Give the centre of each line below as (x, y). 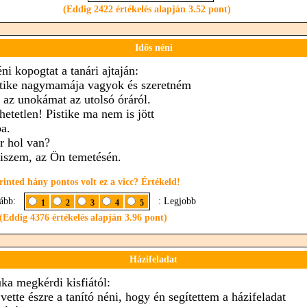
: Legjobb (174, 201)
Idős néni (153, 48)
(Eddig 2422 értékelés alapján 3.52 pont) (147, 9)
